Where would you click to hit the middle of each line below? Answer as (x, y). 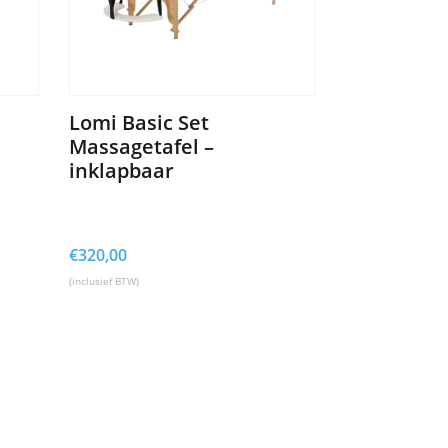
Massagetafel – (141, 146)
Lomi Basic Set (138, 122)
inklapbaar (121, 170)
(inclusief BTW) (103, 280)
